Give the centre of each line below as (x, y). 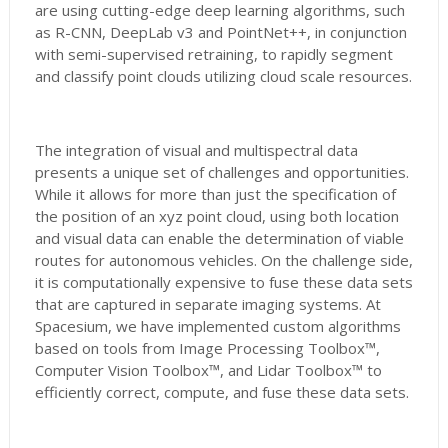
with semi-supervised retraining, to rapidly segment (213, 54)
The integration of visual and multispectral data (196, 150)
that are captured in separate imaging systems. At (207, 304)
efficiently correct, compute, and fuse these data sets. (221, 392)
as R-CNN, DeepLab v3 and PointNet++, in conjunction (220, 32)
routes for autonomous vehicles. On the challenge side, (223, 260)
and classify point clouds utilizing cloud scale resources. (223, 76)
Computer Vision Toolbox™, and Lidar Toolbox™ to (208, 370)
